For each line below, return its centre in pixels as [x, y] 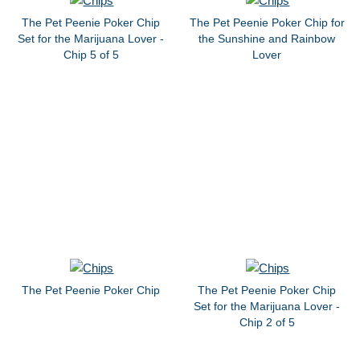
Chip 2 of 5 [267, 322]
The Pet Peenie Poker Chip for [267, 22]
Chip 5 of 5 [91, 55]
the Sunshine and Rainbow [267, 39]
